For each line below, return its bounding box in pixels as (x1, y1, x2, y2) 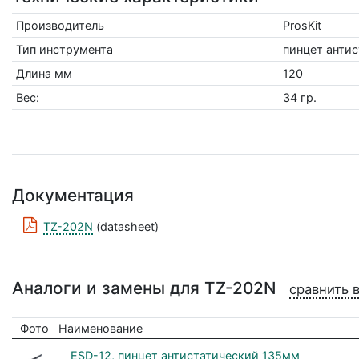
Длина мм (15, 67, 72, 81)
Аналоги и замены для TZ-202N (12, 278, 281, 299)
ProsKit (282, 18, 321, 33)
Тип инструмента (15, 42, 113, 57)
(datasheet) (93, 220, 159, 234)
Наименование (58, 321, 143, 336)
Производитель (15, 18, 104, 33)
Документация (12, 185, 134, 206)
